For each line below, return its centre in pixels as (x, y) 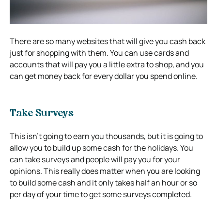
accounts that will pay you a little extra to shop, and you (107, 64)
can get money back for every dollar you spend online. (104, 76)
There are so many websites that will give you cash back (108, 41)
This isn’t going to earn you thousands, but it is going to (106, 136)
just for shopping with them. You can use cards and (99, 53)
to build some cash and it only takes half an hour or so (103, 182)
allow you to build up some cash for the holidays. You (101, 147)
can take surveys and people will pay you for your (95, 159)
